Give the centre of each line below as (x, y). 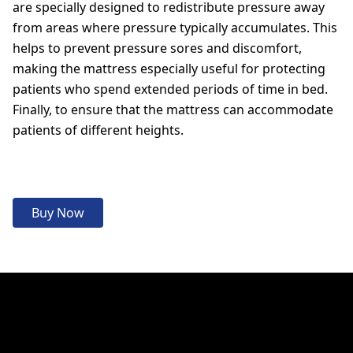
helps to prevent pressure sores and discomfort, (157, 48)
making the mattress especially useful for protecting (169, 69)
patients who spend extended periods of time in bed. (170, 89)
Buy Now (58, 213)
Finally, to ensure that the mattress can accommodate (173, 110)
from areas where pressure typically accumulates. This (175, 28)
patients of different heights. (98, 130)
